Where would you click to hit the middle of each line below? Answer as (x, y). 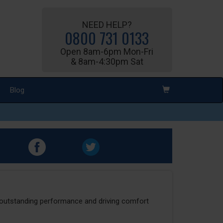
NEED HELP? (107, 25)
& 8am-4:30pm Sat (107, 61)
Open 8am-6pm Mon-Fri (107, 52)
